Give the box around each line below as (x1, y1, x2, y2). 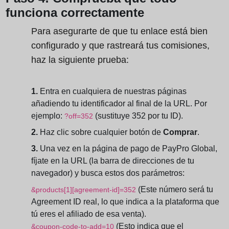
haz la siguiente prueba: (31, 55, 129, 65)
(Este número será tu (136, 185, 213, 194)
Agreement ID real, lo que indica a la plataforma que (31, 197, 219, 207)
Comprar (163, 128, 197, 137)
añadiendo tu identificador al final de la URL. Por (31, 99, 207, 108)
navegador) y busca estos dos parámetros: (31, 169, 185, 178)
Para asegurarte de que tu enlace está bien (31, 26, 208, 37)
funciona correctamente (6, 6, 144, 20)
